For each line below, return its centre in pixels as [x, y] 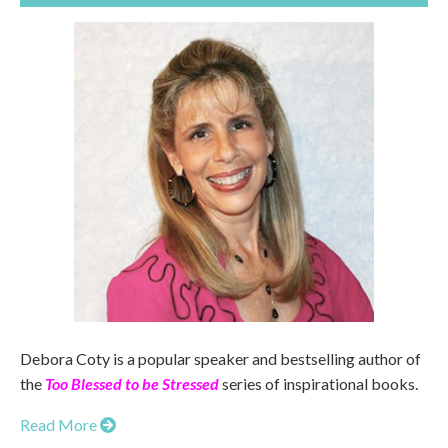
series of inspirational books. [318, 384]
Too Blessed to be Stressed [132, 384]
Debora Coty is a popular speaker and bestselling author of [220, 359]
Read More [60, 425]
